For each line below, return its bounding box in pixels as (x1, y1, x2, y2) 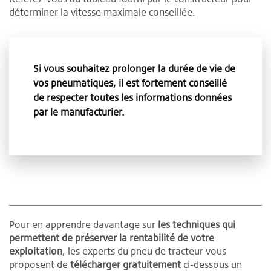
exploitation (9, 244, 62, 257)
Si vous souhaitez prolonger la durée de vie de (33, 62, 235, 74)
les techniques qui (158, 218, 235, 230)
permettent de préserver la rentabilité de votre (9, 231, 214, 244)
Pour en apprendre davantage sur (9, 218, 158, 230)
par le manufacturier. (33, 105, 125, 118)
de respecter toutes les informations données (33, 91, 232, 103)
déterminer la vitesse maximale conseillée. (9, 5, 195, 18)
